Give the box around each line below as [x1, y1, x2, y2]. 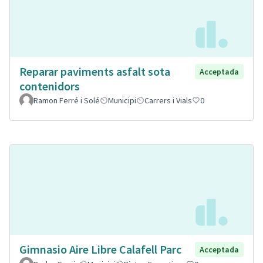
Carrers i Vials [144, 95, 192, 106]
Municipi [108, 95, 136, 106]
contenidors [19, 78, 80, 93]
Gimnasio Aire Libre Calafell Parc [19, 241, 181, 257]
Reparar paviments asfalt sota [19, 63, 170, 79]
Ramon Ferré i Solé [33, 95, 100, 106]
